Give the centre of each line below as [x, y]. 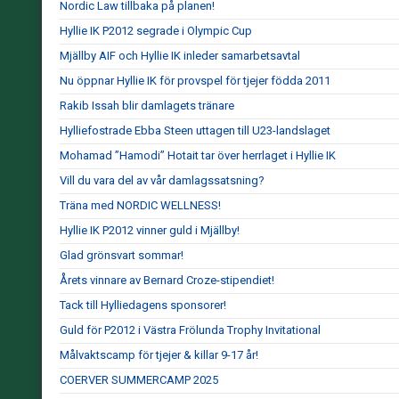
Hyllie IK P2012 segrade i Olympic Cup [156, 31]
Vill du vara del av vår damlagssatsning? [162, 180]
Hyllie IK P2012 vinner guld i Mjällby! [150, 230]
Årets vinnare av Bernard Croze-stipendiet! [167, 280]
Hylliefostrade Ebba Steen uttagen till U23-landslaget [195, 130]
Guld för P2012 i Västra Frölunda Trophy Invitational [190, 330]
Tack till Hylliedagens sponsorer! [143, 305]
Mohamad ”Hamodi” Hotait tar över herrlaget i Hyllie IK [198, 155]
